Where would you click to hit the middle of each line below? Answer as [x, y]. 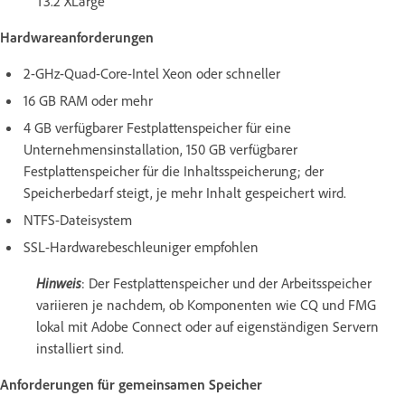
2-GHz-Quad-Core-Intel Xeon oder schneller [152, 73]
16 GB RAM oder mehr [88, 100]
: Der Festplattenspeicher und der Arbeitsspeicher [226, 283]
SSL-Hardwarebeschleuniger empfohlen [141, 246]
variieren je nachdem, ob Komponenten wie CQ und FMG [206, 304]
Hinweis [59, 283]
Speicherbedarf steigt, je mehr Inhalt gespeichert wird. [185, 192]
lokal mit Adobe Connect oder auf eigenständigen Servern [207, 326]
